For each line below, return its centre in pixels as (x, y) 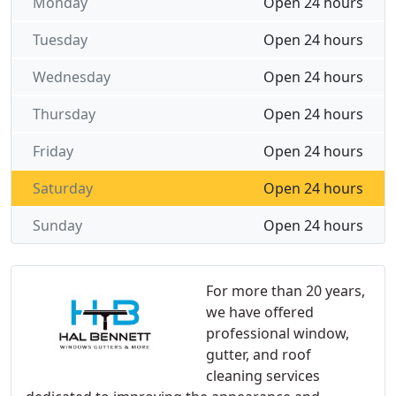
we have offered (260, 312)
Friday (53, 151)
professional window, (278, 333)
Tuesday (60, 40)
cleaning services (263, 376)
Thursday (64, 114)
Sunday (57, 225)
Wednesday (72, 77)
